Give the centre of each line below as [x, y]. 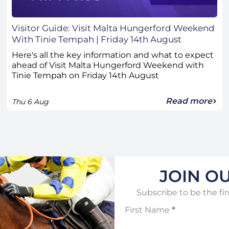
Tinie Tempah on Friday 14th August [86, 76]
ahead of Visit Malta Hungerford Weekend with [108, 65]
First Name [147, 210]
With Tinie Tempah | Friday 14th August [97, 40]
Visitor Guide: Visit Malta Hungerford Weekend [113, 28]
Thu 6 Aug [30, 102]
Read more [189, 101]
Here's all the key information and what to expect [113, 55]
